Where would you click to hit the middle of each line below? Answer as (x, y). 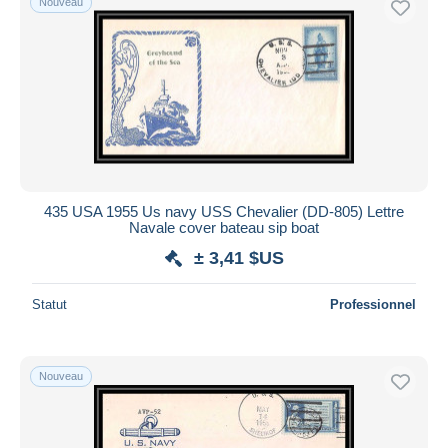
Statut (49, 304)
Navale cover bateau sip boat (224, 227)
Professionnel (373, 304)
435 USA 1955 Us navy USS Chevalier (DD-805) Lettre (224, 211)
